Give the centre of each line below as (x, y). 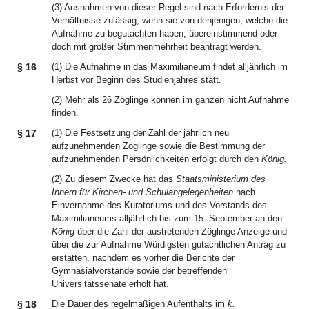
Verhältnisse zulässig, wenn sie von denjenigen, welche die (170, 20)
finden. (65, 113)
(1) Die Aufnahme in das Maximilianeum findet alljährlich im (170, 67)
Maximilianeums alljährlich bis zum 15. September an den (167, 218)
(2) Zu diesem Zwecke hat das (114, 179)
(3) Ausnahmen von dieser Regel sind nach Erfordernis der (168, 7)
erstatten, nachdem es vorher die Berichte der (143, 258)
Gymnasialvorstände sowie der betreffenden (139, 271)
